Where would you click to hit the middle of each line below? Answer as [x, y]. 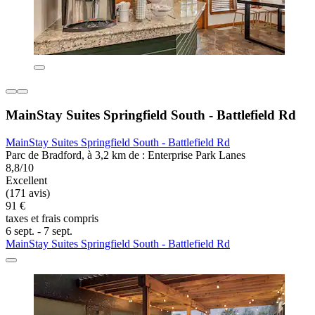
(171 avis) [28, 193]
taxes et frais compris [52, 218]
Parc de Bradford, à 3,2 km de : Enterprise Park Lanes [126, 155]
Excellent [26, 180]
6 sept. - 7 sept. [39, 231]
